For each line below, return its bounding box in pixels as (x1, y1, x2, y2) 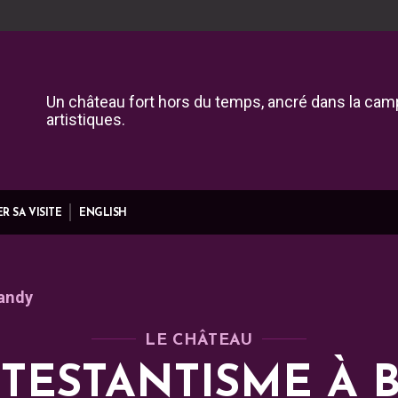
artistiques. (46, 109, 125, 129)
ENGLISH (79, 208, 127, 219)
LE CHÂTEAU (145, 332, 253, 349)
